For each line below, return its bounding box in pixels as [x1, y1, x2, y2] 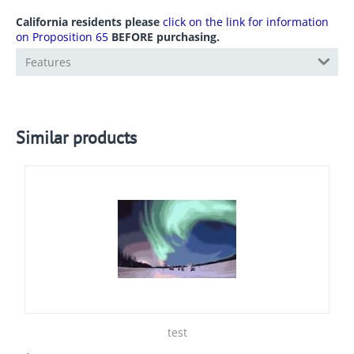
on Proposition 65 [16, 29, 108, 44]
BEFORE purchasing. [108, 29, 220, 44]
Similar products [16, 126, 137, 149]
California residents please [16, 14, 163, 29]
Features [25, 55, 71, 70]
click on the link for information [163, 14, 329, 29]
